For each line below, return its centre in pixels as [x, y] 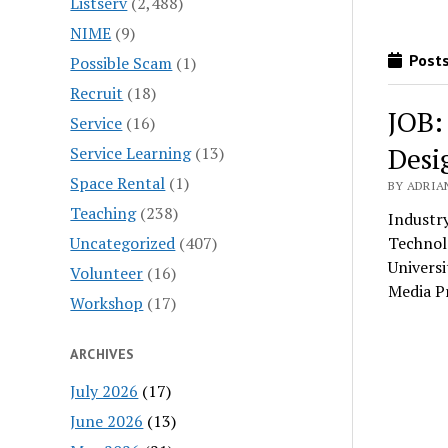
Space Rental [118, 182]
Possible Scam [121, 62]
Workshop [107, 302]
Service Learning [131, 152]
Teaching [103, 212]
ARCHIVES [102, 353]
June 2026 [107, 420]
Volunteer [107, 272]
